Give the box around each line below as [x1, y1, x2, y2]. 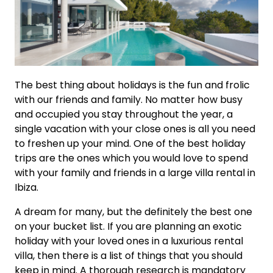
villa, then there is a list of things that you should [15, 249, 243, 263]
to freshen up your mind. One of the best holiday [15, 136, 246, 151]
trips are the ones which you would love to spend [15, 151, 248, 166]
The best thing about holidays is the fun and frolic [15, 78, 250, 93]
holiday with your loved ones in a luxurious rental [15, 234, 243, 249]
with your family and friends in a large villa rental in [15, 166, 255, 180]
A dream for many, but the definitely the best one [15, 205, 252, 219]
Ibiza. [15, 180, 38, 195]
